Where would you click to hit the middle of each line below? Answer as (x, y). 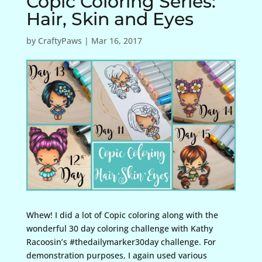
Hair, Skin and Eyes (110, 19)
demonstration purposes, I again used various (116, 255)
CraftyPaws (60, 41)
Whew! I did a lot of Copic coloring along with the (122, 215)
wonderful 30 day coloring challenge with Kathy (119, 228)
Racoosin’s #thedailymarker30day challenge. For (121, 242)
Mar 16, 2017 (116, 41)
